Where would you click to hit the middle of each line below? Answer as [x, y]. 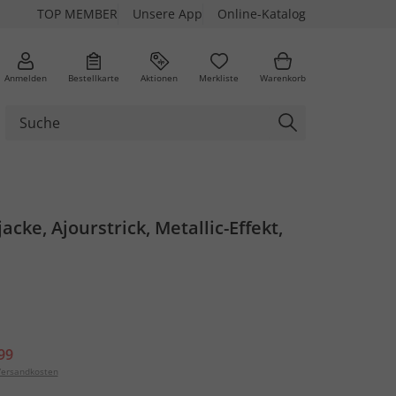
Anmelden [26, 77]
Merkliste [219, 77]
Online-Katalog [262, 14]
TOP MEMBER [77, 14]
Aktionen [159, 77]
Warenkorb [283, 77]
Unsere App [168, 14]
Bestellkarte [94, 77]
